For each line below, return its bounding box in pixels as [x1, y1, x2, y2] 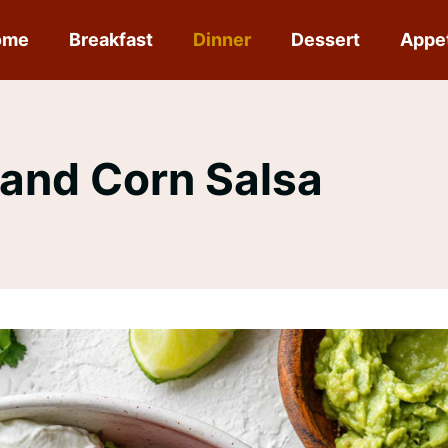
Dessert [291, 29, 361, 50]
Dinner [193, 29, 252, 50]
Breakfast [69, 29, 154, 50]
